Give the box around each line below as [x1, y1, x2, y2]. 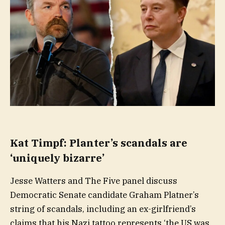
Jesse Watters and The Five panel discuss [10, 175, 177, 186]
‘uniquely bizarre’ [10, 151, 104, 165]
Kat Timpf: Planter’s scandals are [10, 136, 187, 150]
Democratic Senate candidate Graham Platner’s [10, 189, 199, 200]
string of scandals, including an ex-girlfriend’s [10, 203, 196, 214]
